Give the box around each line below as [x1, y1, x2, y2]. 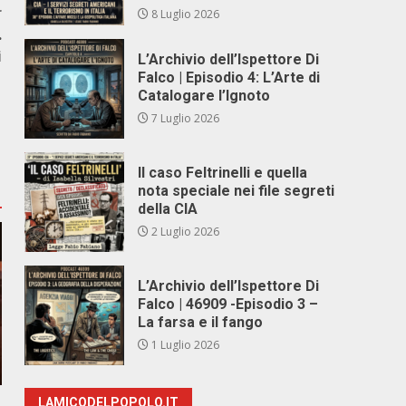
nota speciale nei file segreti [138, 182, 335, 199]
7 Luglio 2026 [149, 111, 220, 126]
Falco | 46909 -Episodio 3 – [138, 295, 319, 313]
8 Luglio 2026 [149, 6, 220, 22]
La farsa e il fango [138, 314, 264, 331]
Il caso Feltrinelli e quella [138, 164, 308, 181]
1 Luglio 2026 [149, 337, 220, 353]
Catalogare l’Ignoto [138, 87, 271, 104]
